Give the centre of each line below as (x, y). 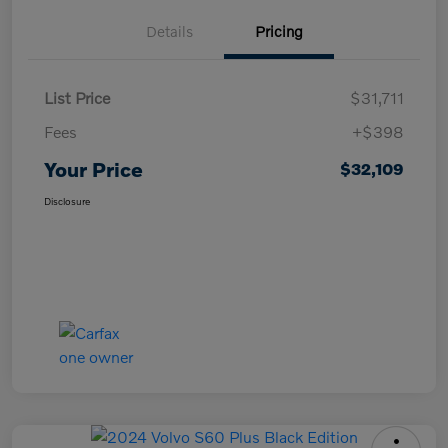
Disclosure (67, 200)
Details (169, 30)
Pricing (279, 30)
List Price (77, 97)
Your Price (93, 168)
